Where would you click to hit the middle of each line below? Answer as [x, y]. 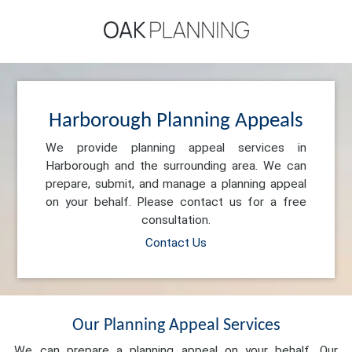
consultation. [176, 220]
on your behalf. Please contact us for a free [176, 202]
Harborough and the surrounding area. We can [176, 165]
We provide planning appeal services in [176, 147]
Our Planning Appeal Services [176, 326]
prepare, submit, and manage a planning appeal [176, 183]
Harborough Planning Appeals [176, 121]
